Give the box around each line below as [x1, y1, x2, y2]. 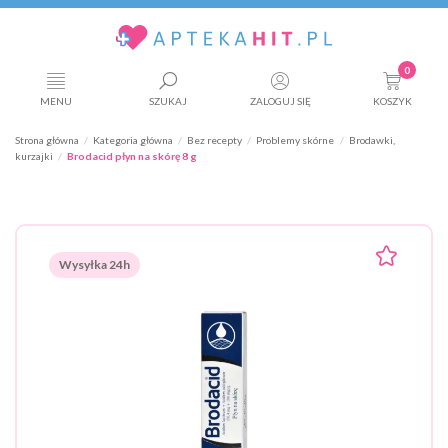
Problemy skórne [256, 134, 335, 147]
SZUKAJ [149, 94, 187, 107]
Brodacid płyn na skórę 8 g [67, 150, 198, 163]
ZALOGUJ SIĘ [249, 94, 311, 107]
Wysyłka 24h [59, 257, 130, 273]
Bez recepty [187, 134, 243, 147]
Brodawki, [348, 134, 395, 147]
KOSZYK [372, 94, 412, 107]
